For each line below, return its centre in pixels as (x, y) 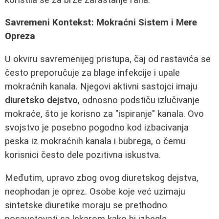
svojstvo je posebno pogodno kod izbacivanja (97, 127)
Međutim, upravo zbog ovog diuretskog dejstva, (102, 178)
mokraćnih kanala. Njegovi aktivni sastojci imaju (101, 86)
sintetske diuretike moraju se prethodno (86, 205)
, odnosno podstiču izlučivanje (139, 100)
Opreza (20, 36)
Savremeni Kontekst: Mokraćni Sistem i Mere (101, 23)
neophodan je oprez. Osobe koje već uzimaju (95, 191)
